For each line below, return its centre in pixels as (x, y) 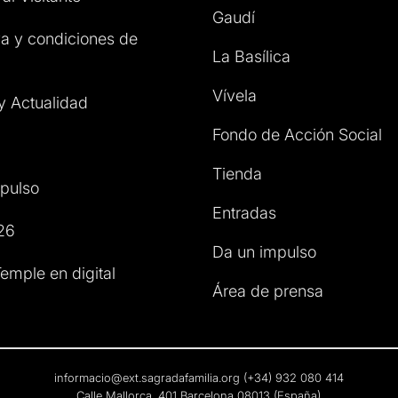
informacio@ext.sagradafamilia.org (147, 378)
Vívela (235, 96)
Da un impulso (264, 252)
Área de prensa (268, 291)
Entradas (244, 213)
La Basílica (251, 57)
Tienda (237, 174)
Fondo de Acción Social (297, 135)
